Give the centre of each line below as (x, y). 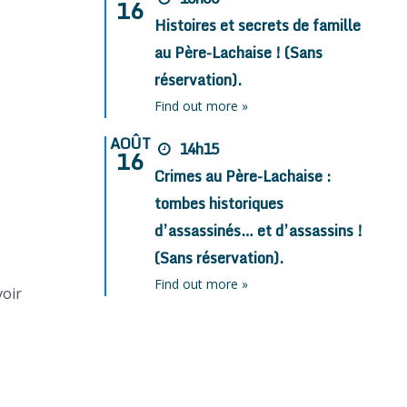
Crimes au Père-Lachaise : (243, 177)
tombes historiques (219, 204)
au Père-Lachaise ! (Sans (239, 53)
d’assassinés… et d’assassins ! (259, 231)
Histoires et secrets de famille (258, 26)
